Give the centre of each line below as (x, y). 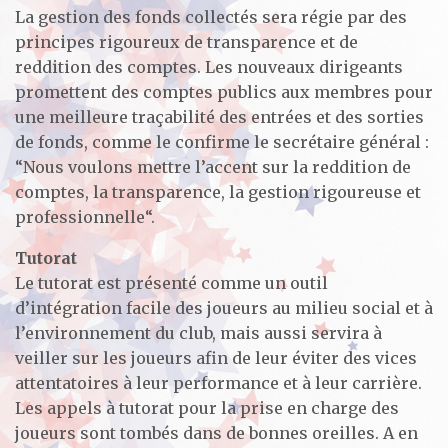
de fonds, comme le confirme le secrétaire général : (222, 141)
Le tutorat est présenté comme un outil (171, 282)
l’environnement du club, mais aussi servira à (198, 332)
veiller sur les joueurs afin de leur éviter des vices (216, 357)
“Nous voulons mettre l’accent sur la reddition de (213, 166)
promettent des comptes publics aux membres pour (224, 91)
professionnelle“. (85, 216)
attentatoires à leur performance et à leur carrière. (218, 382)
